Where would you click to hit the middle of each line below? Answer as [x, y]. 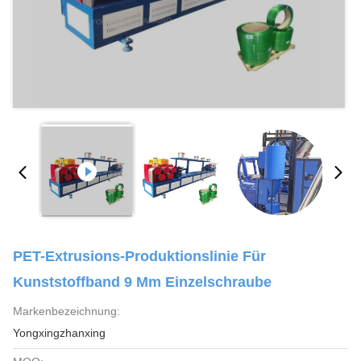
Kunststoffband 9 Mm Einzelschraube [142, 282]
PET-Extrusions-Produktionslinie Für [139, 256]
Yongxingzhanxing [59, 333]
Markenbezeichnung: [66, 311]
